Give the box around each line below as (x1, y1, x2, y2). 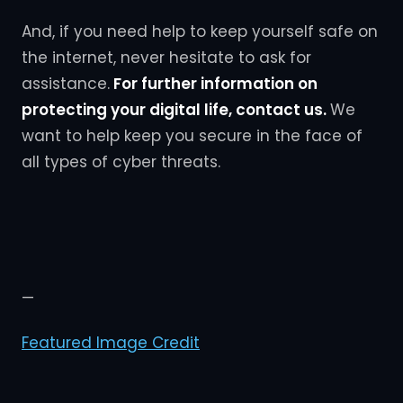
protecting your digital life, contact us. (22, 98, 330, 121)
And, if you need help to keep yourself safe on (22, 20, 378, 42)
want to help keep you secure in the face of (22, 124, 363, 147)
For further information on (110, 72, 318, 94)
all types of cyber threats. (22, 150, 220, 173)
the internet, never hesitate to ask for (22, 46, 311, 68)
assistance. (22, 72, 110, 94)
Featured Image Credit (22, 331, 200, 354)
